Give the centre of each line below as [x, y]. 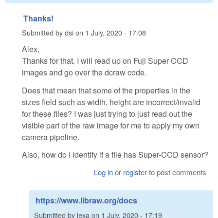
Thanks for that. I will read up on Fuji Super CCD [105, 60]
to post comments [177, 172]
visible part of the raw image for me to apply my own [111, 125]
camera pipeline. [51, 137]
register [135, 172]
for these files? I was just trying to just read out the [107, 113]
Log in [104, 172]
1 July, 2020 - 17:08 [116, 33]
